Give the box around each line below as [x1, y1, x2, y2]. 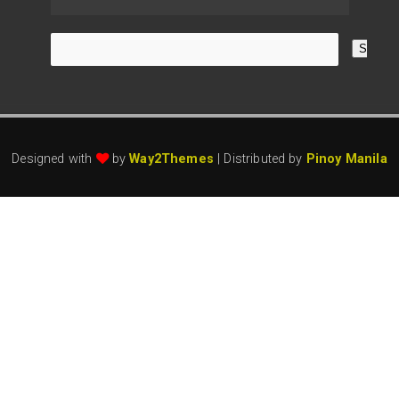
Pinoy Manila [305, 151, 387, 167]
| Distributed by [213, 151, 306, 167]
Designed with [12, 151, 96, 167]
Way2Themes [129, 151, 214, 167]
